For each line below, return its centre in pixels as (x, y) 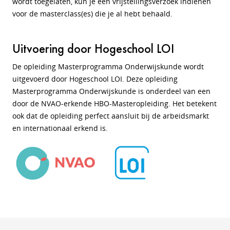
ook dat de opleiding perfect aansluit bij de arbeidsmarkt (111, 116)
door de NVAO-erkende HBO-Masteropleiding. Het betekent (114, 103)
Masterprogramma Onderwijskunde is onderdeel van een (111, 91)
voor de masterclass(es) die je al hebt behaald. (92, 14)
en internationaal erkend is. (60, 128)
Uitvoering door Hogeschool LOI (93, 49)
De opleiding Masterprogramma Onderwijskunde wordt (108, 66)
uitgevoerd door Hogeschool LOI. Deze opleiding (95, 79)
